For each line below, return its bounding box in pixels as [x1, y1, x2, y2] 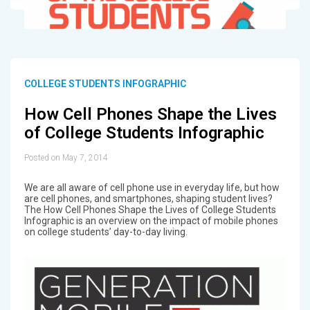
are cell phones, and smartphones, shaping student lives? [24, 192, 273, 204]
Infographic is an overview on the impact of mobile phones [24, 215, 278, 226]
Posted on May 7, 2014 [24, 152, 108, 163]
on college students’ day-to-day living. [24, 226, 188, 237]
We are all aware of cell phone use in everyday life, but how [24, 181, 280, 193]
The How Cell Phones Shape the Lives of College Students [24, 203, 276, 215]
